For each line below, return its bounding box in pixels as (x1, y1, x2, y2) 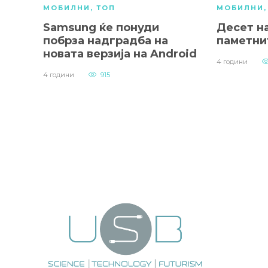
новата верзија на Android (43, 47, 197, 61)
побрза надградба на (43, 34, 168, 48)
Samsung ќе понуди (43, 21, 159, 35)
